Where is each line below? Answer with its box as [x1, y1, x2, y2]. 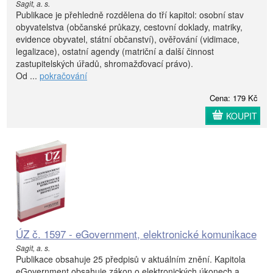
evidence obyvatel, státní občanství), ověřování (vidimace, [16, 32, 239, 45]
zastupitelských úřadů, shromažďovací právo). [16, 57, 193, 69]
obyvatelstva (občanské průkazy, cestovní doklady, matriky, [16, 20, 243, 33]
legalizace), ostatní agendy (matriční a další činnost [16, 44, 214, 57]
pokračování [40, 69, 87, 82]
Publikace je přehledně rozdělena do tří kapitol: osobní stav [16, 8, 244, 21]
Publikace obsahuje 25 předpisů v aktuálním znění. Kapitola [16, 252, 246, 265]
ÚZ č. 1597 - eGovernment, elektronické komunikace [16, 225, 257, 241]
